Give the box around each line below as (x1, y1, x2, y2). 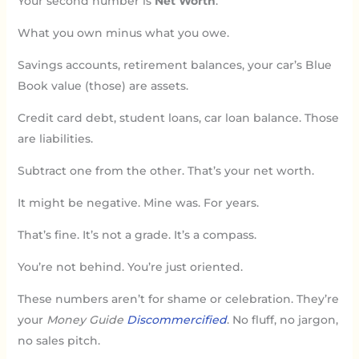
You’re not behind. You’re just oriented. (17, 259, 243, 274)
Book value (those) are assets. (17, 78, 188, 93)
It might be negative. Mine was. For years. (17, 195, 259, 210)
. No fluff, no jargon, (226, 312, 338, 327)
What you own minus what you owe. (17, 25, 229, 40)
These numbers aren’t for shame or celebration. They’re (17, 291, 339, 306)
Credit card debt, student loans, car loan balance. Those (17, 110, 339, 125)
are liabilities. (17, 131, 93, 146)
